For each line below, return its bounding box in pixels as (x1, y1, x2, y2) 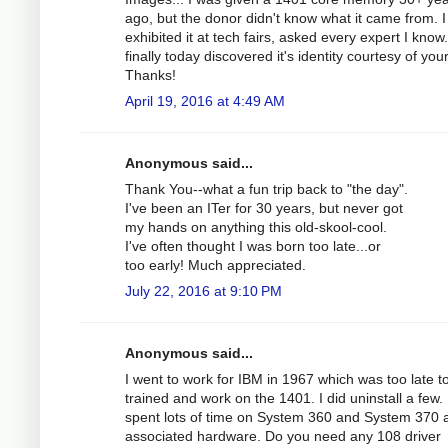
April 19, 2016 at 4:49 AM (125, 92, 285, 109)
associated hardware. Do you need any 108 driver (125, 427, 441, 444)
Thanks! (125, 66, 176, 83)
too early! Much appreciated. (125, 256, 306, 273)
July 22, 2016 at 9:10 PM (125, 282, 282, 299)
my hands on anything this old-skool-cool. (125, 218, 387, 235)
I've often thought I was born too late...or (125, 237, 381, 254)
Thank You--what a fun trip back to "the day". (125, 180, 408, 197)
